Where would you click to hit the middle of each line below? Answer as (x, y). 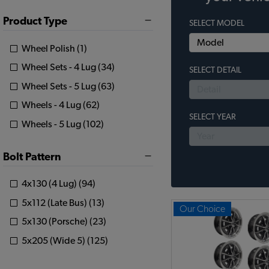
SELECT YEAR (213, 117)
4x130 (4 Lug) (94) (59, 184)
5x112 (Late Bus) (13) (63, 203)
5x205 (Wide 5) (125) (65, 241)
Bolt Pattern (32, 157)
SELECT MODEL (217, 23)
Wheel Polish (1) (54, 48)
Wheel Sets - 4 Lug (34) (68, 68)
